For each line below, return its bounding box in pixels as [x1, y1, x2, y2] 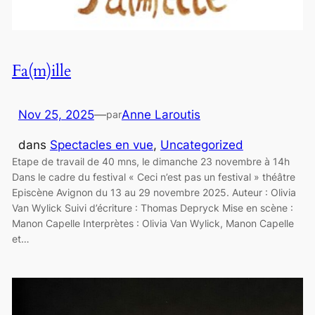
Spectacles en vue [49, 138, 153, 153]
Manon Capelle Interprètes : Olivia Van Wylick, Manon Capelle [11, 217, 294, 230]
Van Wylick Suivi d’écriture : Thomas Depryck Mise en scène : [11, 202, 293, 214]
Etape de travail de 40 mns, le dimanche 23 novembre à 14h [11, 155, 290, 168]
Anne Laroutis [121, 108, 200, 122]
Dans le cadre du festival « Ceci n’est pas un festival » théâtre [11, 171, 295, 184]
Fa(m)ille [11, 60, 71, 82]
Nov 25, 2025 [18, 108, 94, 122]
